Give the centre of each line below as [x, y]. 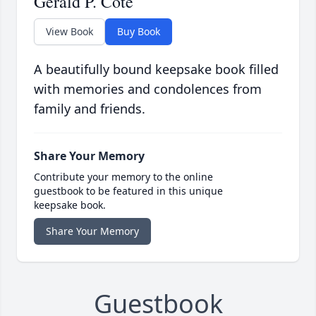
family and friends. [90, 109]
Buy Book [139, 32]
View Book [69, 32]
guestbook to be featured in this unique [128, 191]
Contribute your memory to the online [123, 177]
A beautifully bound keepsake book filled [156, 69]
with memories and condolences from [148, 89]
